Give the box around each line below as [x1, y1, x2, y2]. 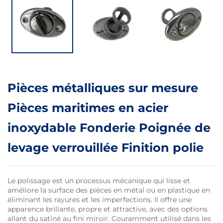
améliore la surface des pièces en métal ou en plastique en [7, 186, 210, 195]
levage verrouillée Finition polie [7, 140, 204, 155]
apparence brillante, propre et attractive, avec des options [7, 205, 208, 214]
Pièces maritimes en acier [7, 101, 168, 115]
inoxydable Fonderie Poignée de [7, 120, 211, 135]
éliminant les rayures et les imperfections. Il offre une [7, 195, 192, 204]
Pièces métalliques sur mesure [7, 81, 198, 95]
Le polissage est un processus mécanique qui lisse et [7, 176, 190, 185]
